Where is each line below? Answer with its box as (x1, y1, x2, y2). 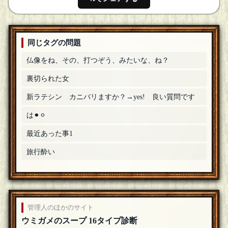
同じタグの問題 (27, 39, 81, 47)
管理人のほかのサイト (27, 204, 94, 212)
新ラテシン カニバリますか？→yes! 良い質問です (26, 93, 195, 101)
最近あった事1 (26, 129, 73, 138)
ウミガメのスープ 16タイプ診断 (21, 216, 138, 225)
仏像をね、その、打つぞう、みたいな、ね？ (26, 56, 169, 65)
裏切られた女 (26, 74, 70, 83)
